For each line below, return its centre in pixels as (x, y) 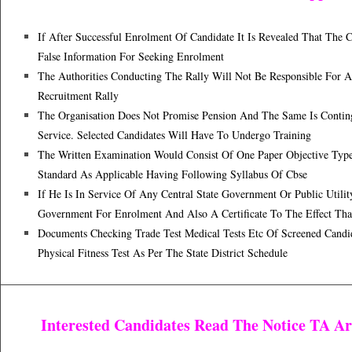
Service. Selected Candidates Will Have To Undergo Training (174, 135)
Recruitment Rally (78, 95)
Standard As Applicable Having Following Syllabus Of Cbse (172, 174)
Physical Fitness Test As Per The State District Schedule (163, 253)
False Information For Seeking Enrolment (131, 56)
